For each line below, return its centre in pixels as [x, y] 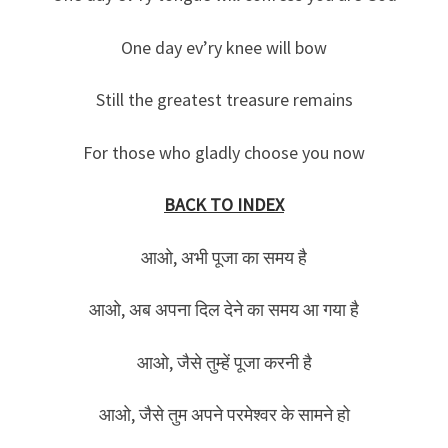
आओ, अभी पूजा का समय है [224, 257]
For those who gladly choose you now [224, 152]
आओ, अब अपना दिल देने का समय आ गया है [224, 310]
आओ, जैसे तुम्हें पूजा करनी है [224, 362]
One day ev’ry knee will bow [224, 47]
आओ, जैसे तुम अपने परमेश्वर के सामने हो [224, 415]
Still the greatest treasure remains [224, 100]
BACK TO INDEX [224, 205]
